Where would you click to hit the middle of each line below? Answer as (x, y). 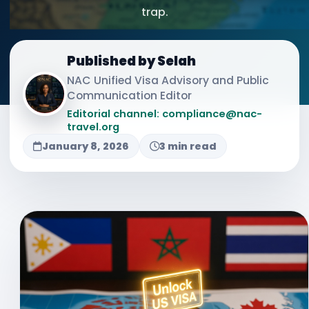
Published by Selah (131, 61)
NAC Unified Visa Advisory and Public (168, 80)
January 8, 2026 (86, 146)
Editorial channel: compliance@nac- (165, 114)
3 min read (188, 146)
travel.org (93, 127)
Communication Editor (129, 96)
